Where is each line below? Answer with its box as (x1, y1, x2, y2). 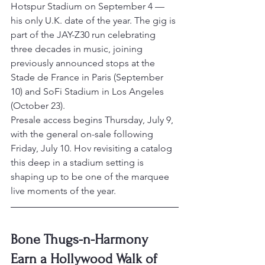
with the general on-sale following (11, 128, 156, 140)
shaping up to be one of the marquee (11, 171, 172, 183)
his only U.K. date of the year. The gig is (11, 15, 178, 27)
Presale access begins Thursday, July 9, (11, 114, 176, 126)
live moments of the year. (11, 185, 116, 197)
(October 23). (11, 100, 65, 112)
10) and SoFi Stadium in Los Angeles (11, 86, 166, 98)
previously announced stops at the (11, 57, 157, 69)
